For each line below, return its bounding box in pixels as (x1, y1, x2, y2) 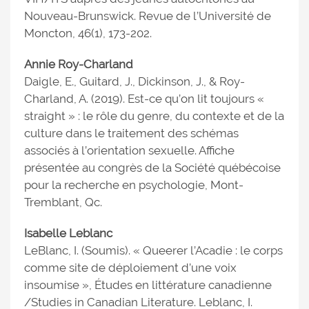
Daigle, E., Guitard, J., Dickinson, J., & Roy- (24, 74, 245, 88)
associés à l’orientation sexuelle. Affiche (24, 143, 235, 157)
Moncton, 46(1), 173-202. (24, 26, 152, 40)
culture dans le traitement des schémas (24, 126, 239, 140)
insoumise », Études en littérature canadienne (24, 278, 272, 292)
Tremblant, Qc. (24, 195, 102, 209)
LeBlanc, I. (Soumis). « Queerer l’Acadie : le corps (24, 243, 283, 257)
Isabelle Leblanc (24, 226, 112, 240)
